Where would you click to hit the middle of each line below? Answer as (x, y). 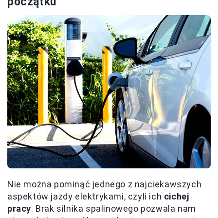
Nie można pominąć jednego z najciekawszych (105, 184)
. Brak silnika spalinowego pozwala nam (114, 208)
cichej (176, 196)
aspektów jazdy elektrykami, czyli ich (86, 196)
